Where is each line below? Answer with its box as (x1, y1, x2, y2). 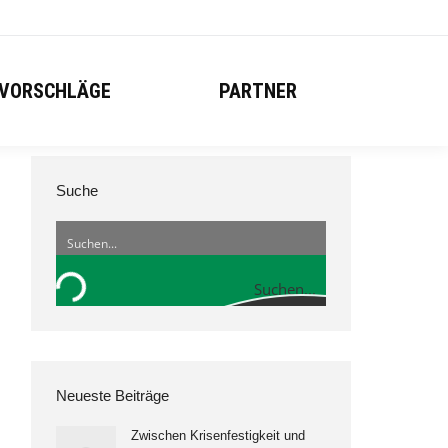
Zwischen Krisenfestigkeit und (131, 428, 305, 443)
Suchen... (254, 279, 316, 299)
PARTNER (219, 79, 297, 103)
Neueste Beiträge (56, 387, 169, 404)
